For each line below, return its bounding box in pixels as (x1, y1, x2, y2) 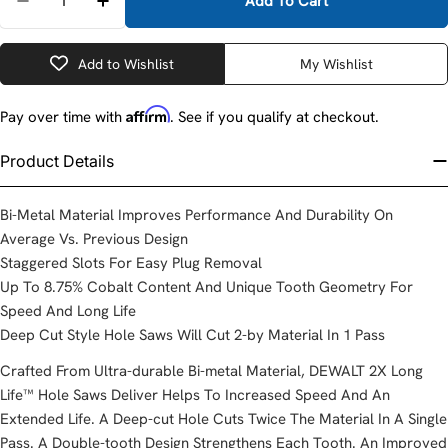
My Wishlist (299, 54, 373, 73)
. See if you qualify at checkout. (170, 106, 379, 127)
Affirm (126, 104, 170, 123)
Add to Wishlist (78, 54, 174, 73)
